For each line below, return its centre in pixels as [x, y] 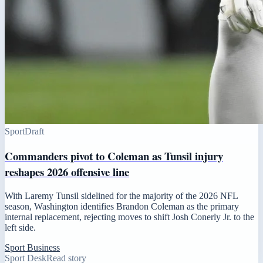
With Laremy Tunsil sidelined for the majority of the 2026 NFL [121, 195]
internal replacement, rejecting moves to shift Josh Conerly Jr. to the [129, 217]
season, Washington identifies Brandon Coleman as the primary [122, 206]
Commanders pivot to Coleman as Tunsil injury [114, 156]
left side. [20, 227]
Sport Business [32, 247]
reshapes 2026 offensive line [67, 171]
